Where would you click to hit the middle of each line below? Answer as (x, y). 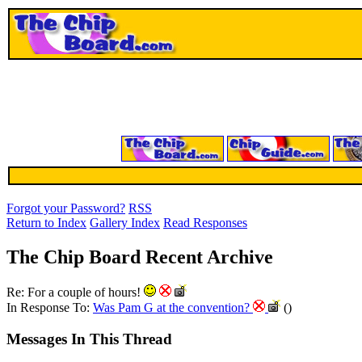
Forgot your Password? (66, 208)
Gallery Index (125, 223)
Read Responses (205, 223)
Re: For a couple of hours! (75, 292)
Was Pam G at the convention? (173, 307)
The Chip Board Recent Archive (140, 257)
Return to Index (46, 223)
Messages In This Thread (89, 339)
